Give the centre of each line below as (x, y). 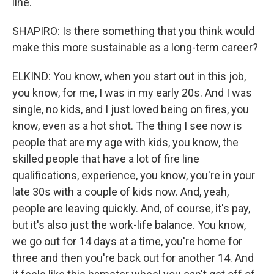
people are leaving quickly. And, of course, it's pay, (131, 208)
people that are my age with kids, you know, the (125, 142)
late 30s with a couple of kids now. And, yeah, (120, 192)
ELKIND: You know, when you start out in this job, (129, 76)
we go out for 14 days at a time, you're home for (127, 241)
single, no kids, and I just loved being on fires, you (131, 109)
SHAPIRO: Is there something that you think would (133, 31)
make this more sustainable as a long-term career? (135, 47)
